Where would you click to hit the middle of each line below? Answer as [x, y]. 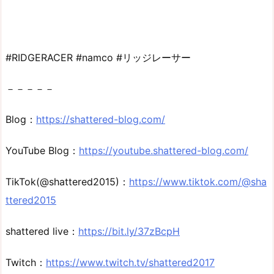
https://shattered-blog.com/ [101, 120]
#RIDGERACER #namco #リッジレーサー [98, 57]
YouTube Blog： [42, 151]
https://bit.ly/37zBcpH [129, 231]
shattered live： [42, 231]
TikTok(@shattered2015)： [67, 181]
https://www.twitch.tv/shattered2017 [130, 262]
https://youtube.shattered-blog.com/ [164, 151]
